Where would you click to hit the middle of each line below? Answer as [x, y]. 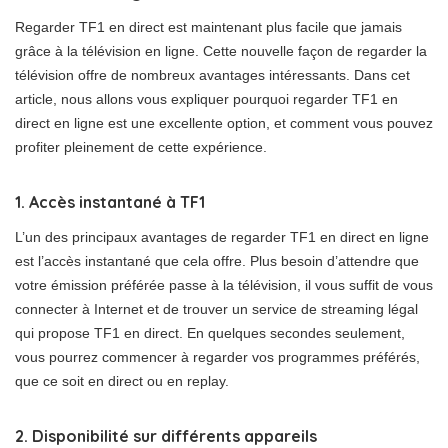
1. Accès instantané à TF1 [110, 202]
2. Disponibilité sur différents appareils [166, 436]
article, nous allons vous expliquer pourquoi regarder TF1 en [206, 99]
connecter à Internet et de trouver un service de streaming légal [216, 309]
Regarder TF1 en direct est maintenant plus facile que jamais [208, 27]
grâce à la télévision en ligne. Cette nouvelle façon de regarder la [221, 51]
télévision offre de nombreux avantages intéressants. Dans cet [212, 75]
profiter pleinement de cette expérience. [141, 147]
